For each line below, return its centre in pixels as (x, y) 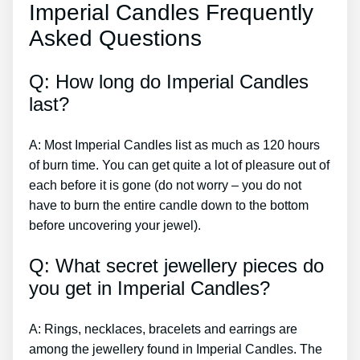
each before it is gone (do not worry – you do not (165, 185)
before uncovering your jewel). (115, 225)
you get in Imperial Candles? (149, 288)
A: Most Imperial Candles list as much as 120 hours (174, 145)
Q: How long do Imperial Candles (169, 81)
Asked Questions (115, 38)
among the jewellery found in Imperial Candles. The (176, 349)
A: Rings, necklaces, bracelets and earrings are (163, 329)
